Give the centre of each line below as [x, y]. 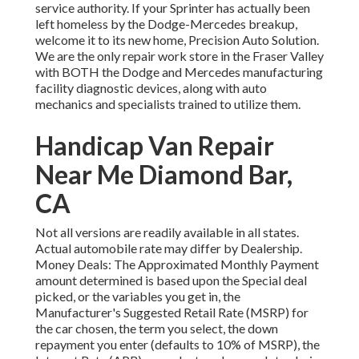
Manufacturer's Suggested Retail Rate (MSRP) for [172, 313]
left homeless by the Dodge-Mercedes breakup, [166, 24]
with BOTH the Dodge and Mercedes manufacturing [179, 72]
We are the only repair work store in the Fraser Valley [179, 56]
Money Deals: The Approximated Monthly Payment [177, 264]
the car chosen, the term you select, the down [157, 329]
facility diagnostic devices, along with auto [151, 88]
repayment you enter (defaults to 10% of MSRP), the [177, 345]
